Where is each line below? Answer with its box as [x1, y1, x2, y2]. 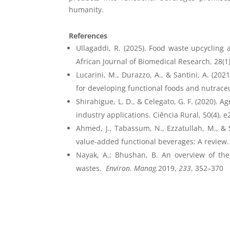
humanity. [69, 4, 104, 14]
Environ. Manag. [104, 163, 159, 173]
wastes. [76, 163, 104, 173]
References [69, 30, 108, 41]
